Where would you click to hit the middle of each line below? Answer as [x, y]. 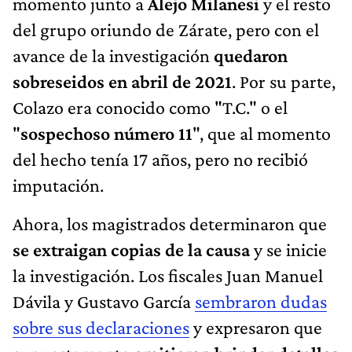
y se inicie [288, 249]
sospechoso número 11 [106, 133]
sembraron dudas [261, 301]
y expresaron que [256, 327]
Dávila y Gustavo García [104, 301]
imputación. [58, 185]
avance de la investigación [113, 55]
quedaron [251, 55]
